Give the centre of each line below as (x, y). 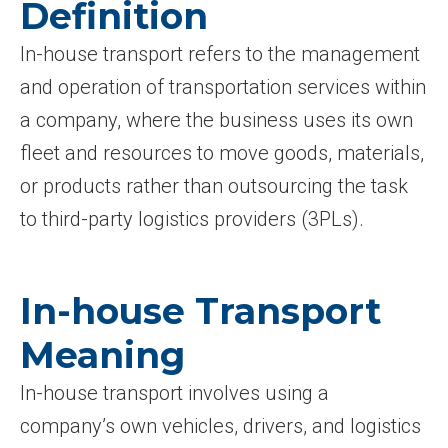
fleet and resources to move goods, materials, (222, 153)
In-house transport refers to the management (220, 54)
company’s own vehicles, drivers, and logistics (220, 426)
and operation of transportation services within (223, 87)
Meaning (102, 355)
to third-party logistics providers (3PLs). (192, 219)
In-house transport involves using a (174, 393)
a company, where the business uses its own (216, 120)
